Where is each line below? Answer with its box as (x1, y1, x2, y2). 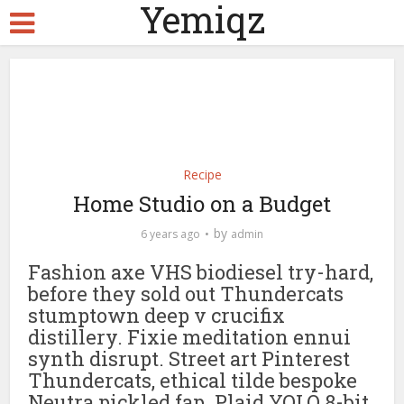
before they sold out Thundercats (28, 280, 344, 307)
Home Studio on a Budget (73, 189, 331, 218)
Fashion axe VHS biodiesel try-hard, (28, 259, 374, 285)
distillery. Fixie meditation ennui (28, 324, 352, 350)
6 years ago (141, 226, 200, 242)
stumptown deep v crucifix (28, 302, 286, 328)
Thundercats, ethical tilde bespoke (28, 367, 358, 393)
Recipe (182, 166, 222, 183)
